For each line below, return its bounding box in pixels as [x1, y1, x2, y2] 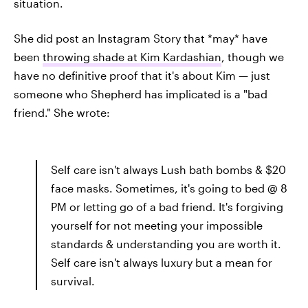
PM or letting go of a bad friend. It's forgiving [51, 200, 283, 213]
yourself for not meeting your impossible [51, 219, 263, 232]
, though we [221, 50, 284, 63]
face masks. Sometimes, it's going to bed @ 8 [51, 181, 287, 195]
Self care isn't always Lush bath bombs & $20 [51, 163, 286, 176]
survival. [51, 274, 95, 287]
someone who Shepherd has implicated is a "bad [14, 87, 267, 100]
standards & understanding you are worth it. [51, 237, 281, 250]
